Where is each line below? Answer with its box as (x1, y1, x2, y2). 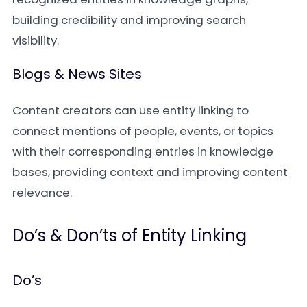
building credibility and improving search (12, 12, 246, 28)
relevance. (12, 184, 72, 201)
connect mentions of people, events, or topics (12, 123, 273, 139)
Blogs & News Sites (12, 64, 142, 84)
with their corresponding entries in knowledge (12, 143, 273, 160)
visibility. (12, 32, 59, 49)
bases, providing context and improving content (12, 164, 288, 180)
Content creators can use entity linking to (12, 102, 249, 119)
